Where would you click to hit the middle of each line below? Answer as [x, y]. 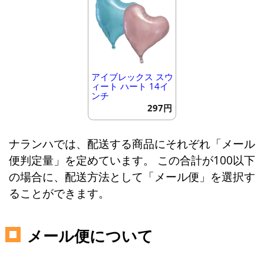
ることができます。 [59, 193]
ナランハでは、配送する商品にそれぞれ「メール [132, 144]
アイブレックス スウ [132, 76]
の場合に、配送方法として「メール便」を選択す [132, 177]
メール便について [90, 236]
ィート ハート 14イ [130, 86]
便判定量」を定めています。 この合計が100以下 [132, 160]
